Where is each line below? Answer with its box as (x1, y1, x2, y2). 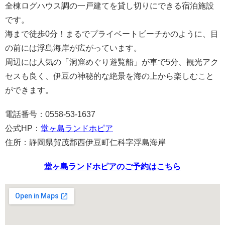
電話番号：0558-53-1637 (5, 110, 95, 119)
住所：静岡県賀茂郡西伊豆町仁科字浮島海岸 (5, 138, 166, 147)
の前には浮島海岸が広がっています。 (5, 44, 142, 53)
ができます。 (5, 86, 53, 95)
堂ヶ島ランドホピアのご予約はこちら (44, 162, 181, 171)
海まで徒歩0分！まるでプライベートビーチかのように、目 (5, 30, 218, 39)
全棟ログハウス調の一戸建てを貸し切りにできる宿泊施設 (5, 2, 214, 11)
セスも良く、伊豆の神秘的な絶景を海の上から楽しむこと (5, 72, 214, 81)
